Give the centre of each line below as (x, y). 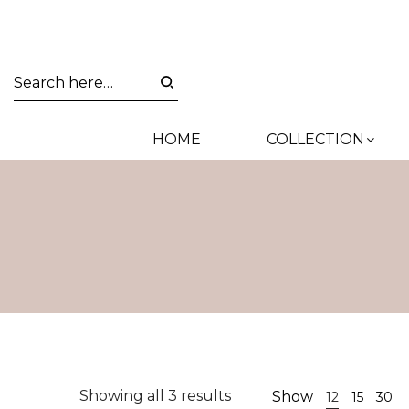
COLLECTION (315, 139)
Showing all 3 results (155, 396)
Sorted (255, 395)
